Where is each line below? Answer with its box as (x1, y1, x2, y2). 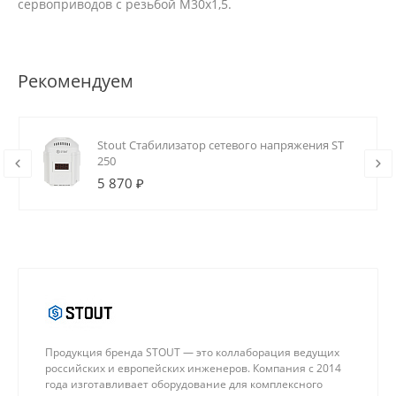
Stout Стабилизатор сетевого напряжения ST (97, 137, 344, 154)
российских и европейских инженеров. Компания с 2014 (45, 361, 341, 377)
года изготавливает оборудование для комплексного (45, 377, 323, 392)
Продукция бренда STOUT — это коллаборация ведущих (45, 345, 339, 361)
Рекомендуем (18, 69, 133, 94)
